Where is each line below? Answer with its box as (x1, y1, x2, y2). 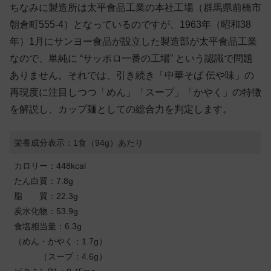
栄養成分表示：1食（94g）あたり (14, 137, 144, 148)
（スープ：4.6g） (14, 251, 108, 261)
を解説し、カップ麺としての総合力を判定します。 (10, 103, 232, 114)
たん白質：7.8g (14, 175, 74, 186)
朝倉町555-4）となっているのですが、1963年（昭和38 (10, 19, 251, 30)
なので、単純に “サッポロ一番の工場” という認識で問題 (10, 53, 253, 64)
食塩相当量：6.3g (14, 221, 82, 231)
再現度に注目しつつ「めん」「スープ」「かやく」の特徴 (10, 87, 261, 97)
